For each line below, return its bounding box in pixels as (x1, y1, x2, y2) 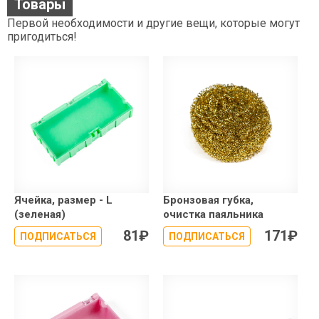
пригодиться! (7, 30, 77, 44)
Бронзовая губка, (163, 193, 253, 206)
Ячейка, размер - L (14, 193, 113, 206)
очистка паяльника (163, 207, 263, 221)
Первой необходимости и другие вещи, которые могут (7, 16, 300, 31)
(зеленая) (14, 207, 66, 221)
